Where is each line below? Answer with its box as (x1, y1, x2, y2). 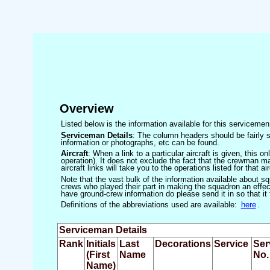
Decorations (154, 239, 211, 250)
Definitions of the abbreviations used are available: (60, 199, 239, 209)
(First (86, 250, 110, 260)
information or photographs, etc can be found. (60, 137, 219, 147)
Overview (59, 102, 114, 116)
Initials (86, 239, 116, 250)
